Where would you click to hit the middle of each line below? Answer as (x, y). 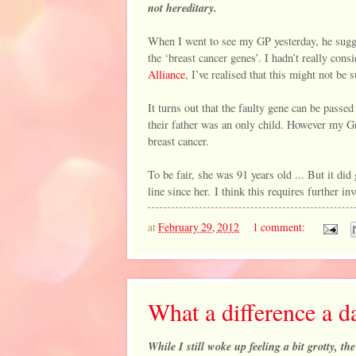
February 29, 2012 (199, 227)
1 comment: (280, 227)
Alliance (166, 74)
